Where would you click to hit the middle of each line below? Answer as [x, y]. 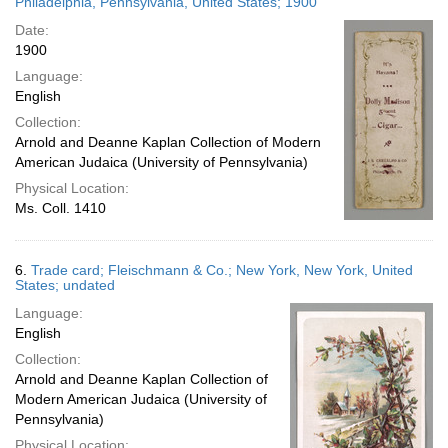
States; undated [65, 285]
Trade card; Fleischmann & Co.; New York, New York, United [222, 270]
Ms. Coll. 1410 [60, 208]
